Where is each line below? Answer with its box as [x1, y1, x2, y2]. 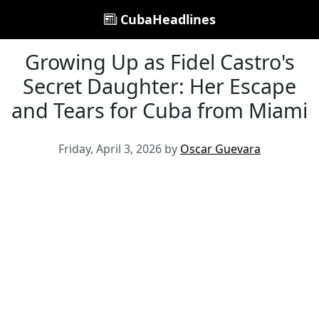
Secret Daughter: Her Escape [23, 72, 296, 100]
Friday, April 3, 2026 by [58, 141, 180, 157]
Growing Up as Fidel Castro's [24, 48, 295, 75]
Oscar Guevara [180, 141, 261, 157]
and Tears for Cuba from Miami [11, 96, 308, 124]
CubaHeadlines [116, 11, 216, 28]
